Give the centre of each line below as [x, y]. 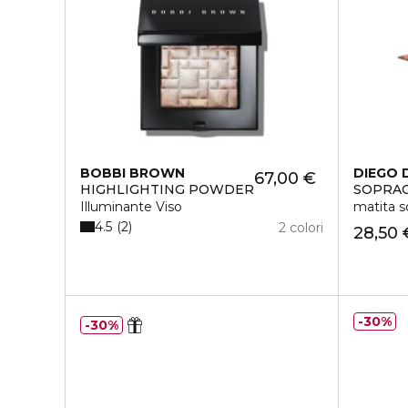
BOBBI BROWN [133, 173]
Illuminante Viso [131, 207]
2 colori [301, 228]
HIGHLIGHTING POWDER [167, 189]
